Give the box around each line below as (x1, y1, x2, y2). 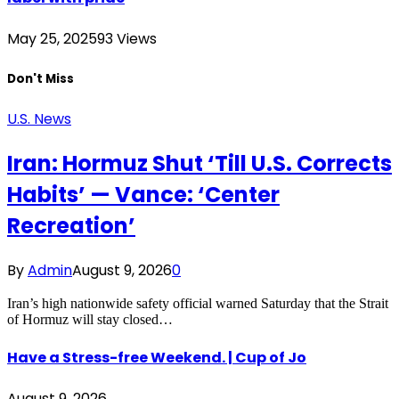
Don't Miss (7, 69, 74, 87)
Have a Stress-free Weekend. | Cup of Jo (7, 346, 306, 368)
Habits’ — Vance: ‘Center (7, 179, 280, 209)
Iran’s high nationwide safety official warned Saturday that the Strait (7, 295, 388, 311)
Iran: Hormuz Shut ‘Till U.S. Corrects (7, 148, 392, 178)
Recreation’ (7, 210, 135, 240)
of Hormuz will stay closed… (7, 311, 173, 327)
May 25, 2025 (7, 28, 97, 50)
